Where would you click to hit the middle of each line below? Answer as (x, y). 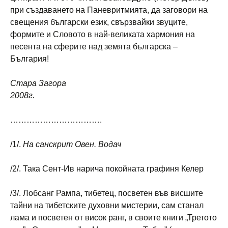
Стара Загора (38, 83)
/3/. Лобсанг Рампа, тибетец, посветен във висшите (107, 193)
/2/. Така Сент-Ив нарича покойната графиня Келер (107, 168)
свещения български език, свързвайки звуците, (99, 22)
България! (30, 59)
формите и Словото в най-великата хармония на (103, 34)
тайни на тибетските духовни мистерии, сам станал (107, 205)
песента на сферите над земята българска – (94, 46)
